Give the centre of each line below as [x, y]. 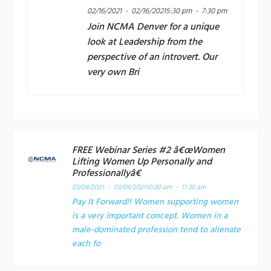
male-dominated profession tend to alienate [156, 230]
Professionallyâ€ [106, 173]
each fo [86, 244]
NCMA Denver [136, 27]
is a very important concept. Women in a [150, 216]
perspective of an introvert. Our [152, 57]
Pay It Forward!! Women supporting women [155, 202]
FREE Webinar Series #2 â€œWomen [149, 150]
